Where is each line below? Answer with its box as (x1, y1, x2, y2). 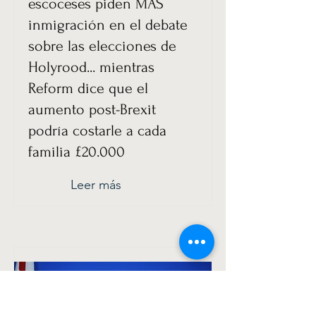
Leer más (71, 177, 121, 193)
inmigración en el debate (28, 16, 188, 33)
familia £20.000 (28, 143, 125, 160)
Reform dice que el (28, 80, 148, 97)
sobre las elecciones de (28, 37, 176, 54)
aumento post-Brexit (28, 101, 156, 118)
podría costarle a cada (28, 122, 166, 139)
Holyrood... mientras (28, 59, 154, 75)
